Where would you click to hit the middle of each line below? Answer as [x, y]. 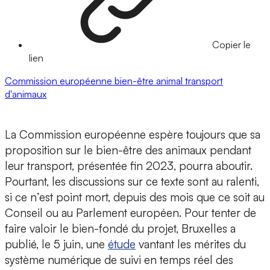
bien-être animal [150, 81]
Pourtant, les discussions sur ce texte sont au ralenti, [132, 182]
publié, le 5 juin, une [56, 244]
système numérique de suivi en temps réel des [119, 260]
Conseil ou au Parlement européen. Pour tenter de [130, 213]
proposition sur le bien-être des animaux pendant [128, 150]
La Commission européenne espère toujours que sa [133, 135]
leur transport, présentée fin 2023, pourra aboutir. [129, 166]
